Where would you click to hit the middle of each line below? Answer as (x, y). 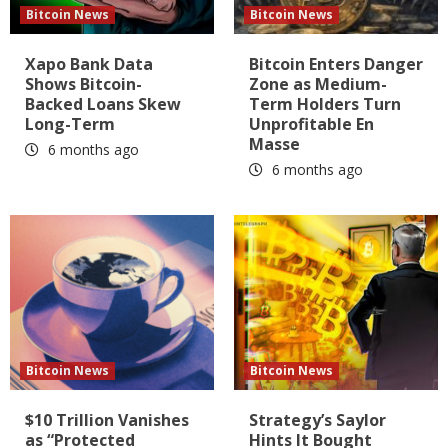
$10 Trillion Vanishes (107, 419)
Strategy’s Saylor (317, 419)
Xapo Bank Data (89, 63)
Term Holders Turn (325, 103)
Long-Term (70, 123)
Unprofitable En (311, 123)
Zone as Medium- (318, 83)
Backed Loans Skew (103, 103)
